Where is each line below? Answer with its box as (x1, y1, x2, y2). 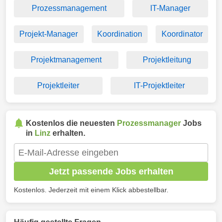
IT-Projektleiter (134, 81, 185, 90)
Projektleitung (143, 55, 192, 64)
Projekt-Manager (19, 30, 78, 38)
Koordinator (161, 30, 203, 38)
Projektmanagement (30, 55, 102, 64)
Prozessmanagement (32, 4, 107, 12)
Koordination (97, 30, 142, 38)
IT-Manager (150, 4, 190, 12)
